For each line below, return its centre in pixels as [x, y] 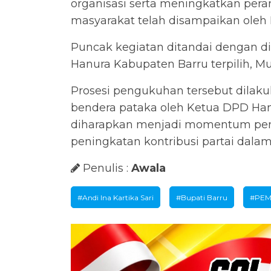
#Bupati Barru [202, 198]
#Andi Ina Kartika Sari [116, 198]
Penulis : [106, 168]
